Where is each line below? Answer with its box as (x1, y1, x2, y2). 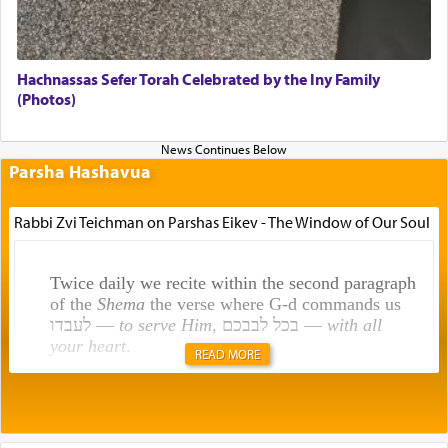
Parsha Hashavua (9, 160, 151, 184)
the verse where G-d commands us (144, 294, 401, 315)
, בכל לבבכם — (298, 315, 327, 336)
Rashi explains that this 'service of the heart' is (49, 409, 386, 430)
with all (326, 315, 382, 336)
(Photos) (17, 88, 76, 109)
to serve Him (118, 315, 212, 336)
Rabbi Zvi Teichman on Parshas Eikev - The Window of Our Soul (13, 212, 430, 233)
